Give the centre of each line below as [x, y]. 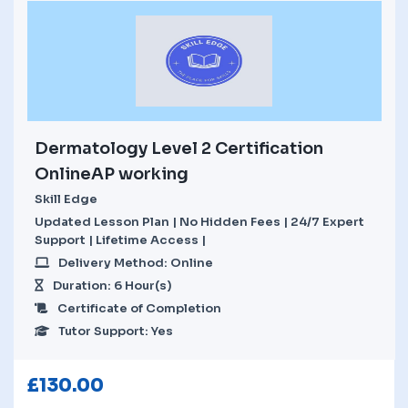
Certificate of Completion [139, 308]
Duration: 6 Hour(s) [112, 285]
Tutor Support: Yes [116, 331]
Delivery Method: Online [136, 262]
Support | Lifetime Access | [120, 240]
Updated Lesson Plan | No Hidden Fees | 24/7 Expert [199, 221]
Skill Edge [66, 199]
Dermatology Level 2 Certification [179, 148]
